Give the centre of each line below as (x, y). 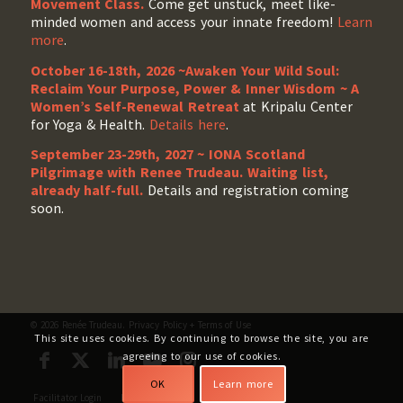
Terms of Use (224, 324)
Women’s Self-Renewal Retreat (137, 106)
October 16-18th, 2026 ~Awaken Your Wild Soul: (185, 70)
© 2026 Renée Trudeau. (79, 324)
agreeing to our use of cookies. (201, 356)
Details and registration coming (248, 190)
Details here (188, 124)
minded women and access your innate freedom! (184, 22)
